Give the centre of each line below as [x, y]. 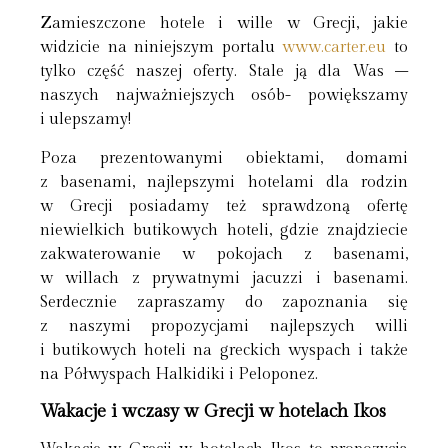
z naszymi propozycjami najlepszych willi [224, 326]
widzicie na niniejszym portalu [161, 48]
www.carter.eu [334, 48]
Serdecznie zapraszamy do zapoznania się [224, 302]
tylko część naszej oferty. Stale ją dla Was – [224, 72]
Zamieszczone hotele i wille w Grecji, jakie [224, 24]
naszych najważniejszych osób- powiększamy [224, 96]
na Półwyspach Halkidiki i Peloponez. [179, 374]
